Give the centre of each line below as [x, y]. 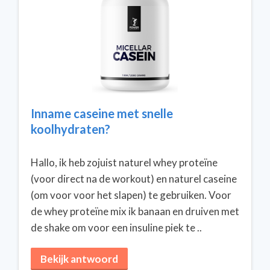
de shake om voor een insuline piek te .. [116, 228]
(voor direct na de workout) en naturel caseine [134, 179]
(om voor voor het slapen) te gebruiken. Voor [131, 195]
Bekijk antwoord [79, 259]
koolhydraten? [71, 129]
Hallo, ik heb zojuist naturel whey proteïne [124, 162]
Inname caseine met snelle [102, 113]
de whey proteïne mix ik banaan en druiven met [135, 211]
